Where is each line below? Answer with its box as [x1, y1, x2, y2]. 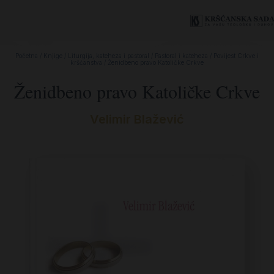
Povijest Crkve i [213, 52, 259, 59]
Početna [15, 52, 38, 59]
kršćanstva [70, 59, 102, 66]
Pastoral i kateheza [155, 52, 208, 59]
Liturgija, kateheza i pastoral [68, 52, 149, 59]
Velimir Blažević [90, 112, 184, 127]
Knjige [43, 52, 62, 59]
